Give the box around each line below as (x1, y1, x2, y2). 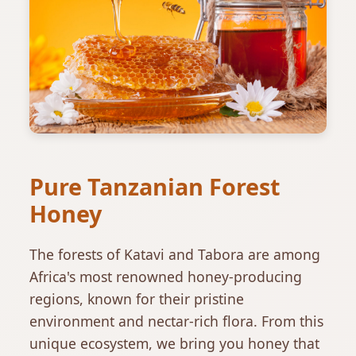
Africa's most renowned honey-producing (29, 266, 303, 286)
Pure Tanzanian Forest (29, 170, 281, 202)
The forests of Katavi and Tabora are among (29, 244, 321, 264)
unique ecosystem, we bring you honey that (29, 333, 320, 353)
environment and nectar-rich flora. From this (29, 311, 324, 331)
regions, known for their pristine (29, 288, 245, 308)
